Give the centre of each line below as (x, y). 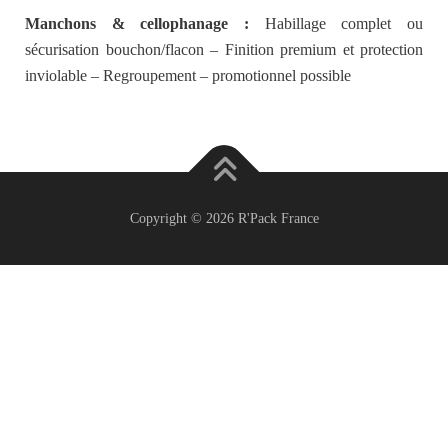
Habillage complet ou (344, 23)
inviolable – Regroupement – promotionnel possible (188, 75)
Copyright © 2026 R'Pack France (224, 218)
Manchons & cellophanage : (145, 23)
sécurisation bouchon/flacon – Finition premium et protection (224, 49)
